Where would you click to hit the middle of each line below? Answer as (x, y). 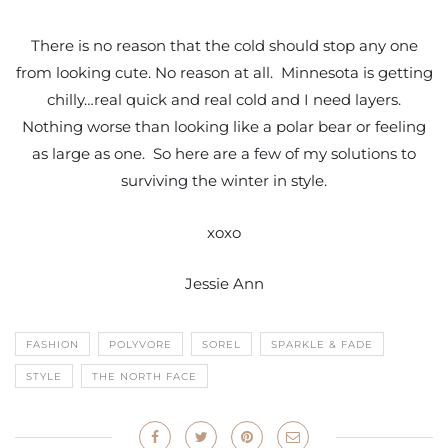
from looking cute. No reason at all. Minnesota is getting (224, 72)
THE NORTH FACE (144, 377)
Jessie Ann (224, 284)
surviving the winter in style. (224, 180)
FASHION (52, 345)
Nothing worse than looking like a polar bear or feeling (224, 126)
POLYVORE (140, 345)
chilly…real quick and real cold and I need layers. (224, 99)
